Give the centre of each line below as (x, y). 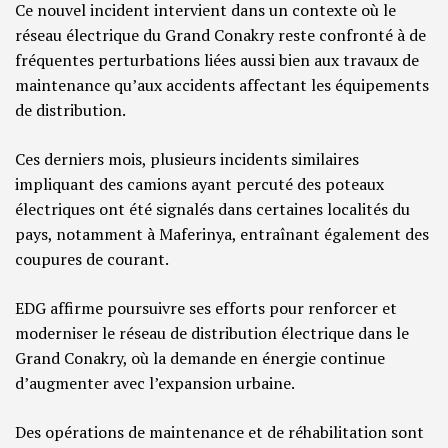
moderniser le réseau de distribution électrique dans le (212, 333)
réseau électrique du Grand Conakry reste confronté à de (220, 35)
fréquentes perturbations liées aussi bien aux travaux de (217, 60)
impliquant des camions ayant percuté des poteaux (199, 184)
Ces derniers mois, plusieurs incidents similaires (187, 159)
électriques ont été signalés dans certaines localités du (212, 209)
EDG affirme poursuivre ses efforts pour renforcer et (206, 308)
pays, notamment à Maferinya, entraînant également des (222, 234)
